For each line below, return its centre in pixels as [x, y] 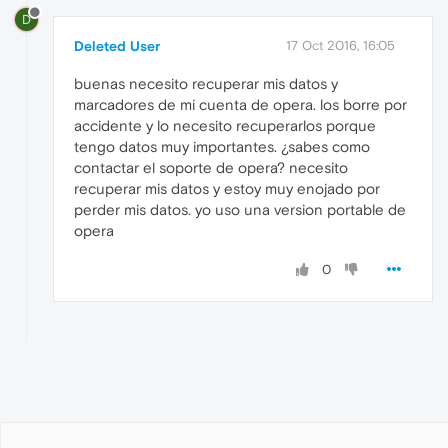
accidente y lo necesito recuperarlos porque [225, 125]
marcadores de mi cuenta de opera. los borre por [240, 104]
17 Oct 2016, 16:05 [340, 45]
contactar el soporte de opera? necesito [211, 167]
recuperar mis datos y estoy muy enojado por [227, 188]
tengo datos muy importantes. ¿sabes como [222, 146]
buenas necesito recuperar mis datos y [206, 83]
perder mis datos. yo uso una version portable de [240, 209]
